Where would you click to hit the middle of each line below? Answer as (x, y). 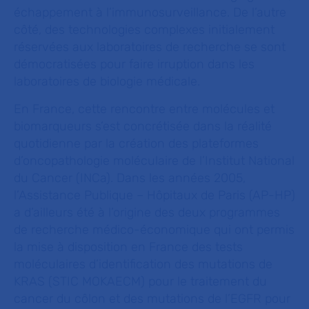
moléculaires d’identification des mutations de (143, 264)
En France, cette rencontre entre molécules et (144, 109)
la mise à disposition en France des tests (128, 247)
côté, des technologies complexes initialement (144, 30)
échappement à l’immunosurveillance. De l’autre (150, 12)
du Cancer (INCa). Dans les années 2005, (130, 178)
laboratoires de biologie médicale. (109, 81)
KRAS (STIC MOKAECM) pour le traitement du (140, 281)
